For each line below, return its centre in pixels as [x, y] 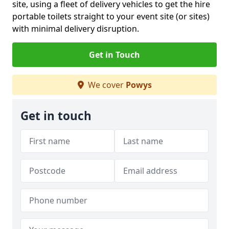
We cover [106, 85]
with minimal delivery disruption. [76, 29]
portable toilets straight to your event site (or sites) [111, 16]
